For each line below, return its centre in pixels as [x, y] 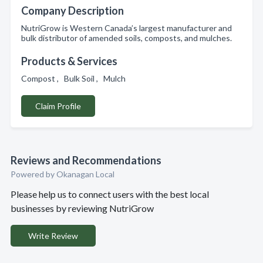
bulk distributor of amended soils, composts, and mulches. [127, 38]
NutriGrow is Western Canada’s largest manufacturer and [127, 28]
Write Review [53, 236]
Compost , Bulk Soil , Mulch [75, 78]
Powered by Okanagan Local [63, 174]
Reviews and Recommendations [86, 160]
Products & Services [69, 61]
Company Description [73, 11]
